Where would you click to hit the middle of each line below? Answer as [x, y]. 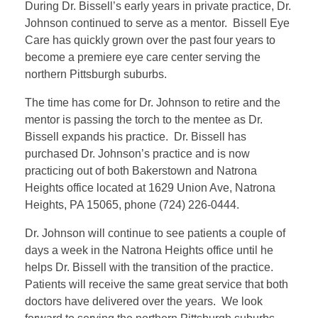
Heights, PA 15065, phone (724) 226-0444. [132, 205]
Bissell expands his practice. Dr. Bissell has [136, 137]
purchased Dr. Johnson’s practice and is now [137, 154]
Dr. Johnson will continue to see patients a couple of [155, 234]
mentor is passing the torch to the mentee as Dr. [144, 120]
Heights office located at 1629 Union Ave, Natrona [150, 188]
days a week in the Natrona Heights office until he [149, 251]
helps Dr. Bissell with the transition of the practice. [150, 268]
